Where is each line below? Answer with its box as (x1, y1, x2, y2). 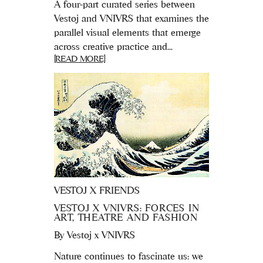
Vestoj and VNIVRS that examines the (53, 13, 209, 24)
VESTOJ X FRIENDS (53, 184, 140, 195)
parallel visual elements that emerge (53, 27, 201, 38)
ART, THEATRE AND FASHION (53, 211, 198, 222)
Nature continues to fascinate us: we (53, 250, 203, 261)
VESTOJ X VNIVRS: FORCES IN (53, 202, 200, 213)
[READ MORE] (53, 53, 106, 64)
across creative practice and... (53, 41, 173, 52)
